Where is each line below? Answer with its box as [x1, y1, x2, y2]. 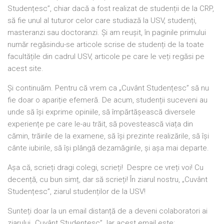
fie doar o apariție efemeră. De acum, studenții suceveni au [7, 95, 207, 105]
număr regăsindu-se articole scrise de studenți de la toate [7, 40, 204, 49]
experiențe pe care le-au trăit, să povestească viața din [7, 119, 193, 129]
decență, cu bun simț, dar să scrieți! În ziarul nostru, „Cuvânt [7, 175, 207, 184]
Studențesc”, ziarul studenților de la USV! [7, 187, 145, 196]
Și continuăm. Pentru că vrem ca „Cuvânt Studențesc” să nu [7, 83, 209, 93]
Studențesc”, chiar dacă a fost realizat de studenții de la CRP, [7, 4, 214, 13]
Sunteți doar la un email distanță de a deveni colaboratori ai [7, 206, 207, 216]
